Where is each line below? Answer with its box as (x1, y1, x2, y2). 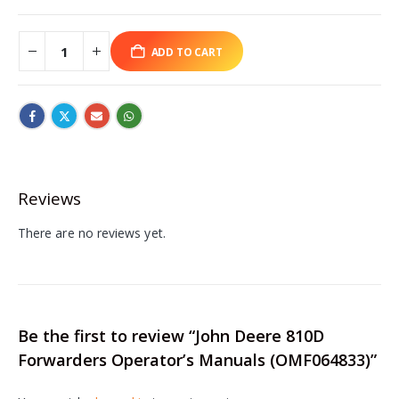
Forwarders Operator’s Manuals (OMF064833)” (18, 349, 377, 371)
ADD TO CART (151, 44, 223, 59)
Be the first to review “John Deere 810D (18, 325, 324, 347)
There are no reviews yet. (18, 224, 166, 241)
